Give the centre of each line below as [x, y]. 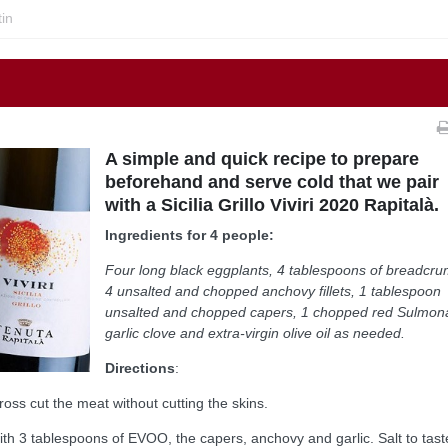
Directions [140, 367]
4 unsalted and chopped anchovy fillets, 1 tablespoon [273, 290]
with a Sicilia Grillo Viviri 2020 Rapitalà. [272, 204]
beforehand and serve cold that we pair [272, 181]
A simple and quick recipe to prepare [262, 158]
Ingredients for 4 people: [190, 234]
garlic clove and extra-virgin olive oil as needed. [255, 332]
